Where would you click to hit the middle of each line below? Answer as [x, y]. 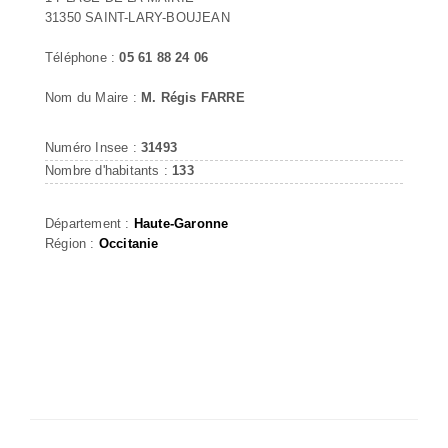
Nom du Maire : [93, 97]
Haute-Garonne [181, 223]
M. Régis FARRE [193, 97]
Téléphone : [82, 57]
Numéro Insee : [93, 147]
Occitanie [128, 243]
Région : [72, 243]
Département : [89, 223]
